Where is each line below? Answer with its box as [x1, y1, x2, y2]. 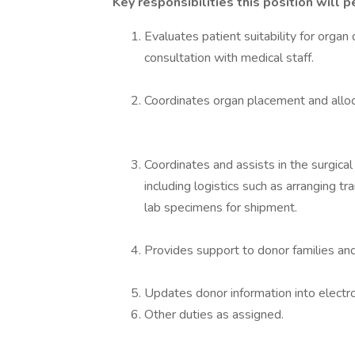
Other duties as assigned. [144, 306, 284, 323]
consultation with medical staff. [144, 49, 314, 67]
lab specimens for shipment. [144, 199, 297, 216]
